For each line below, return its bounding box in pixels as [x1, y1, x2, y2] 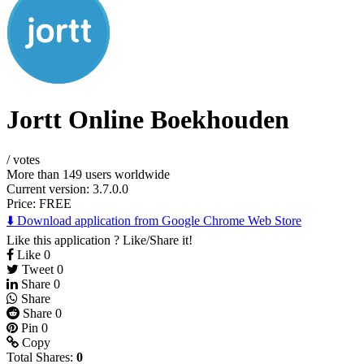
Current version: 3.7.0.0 [6, 181, 128, 196]
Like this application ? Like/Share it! [6, 232, 193, 247]
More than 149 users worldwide [6, 167, 170, 181]
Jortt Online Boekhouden [6, 105, 289, 135]
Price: [6, 196, 39, 210]
